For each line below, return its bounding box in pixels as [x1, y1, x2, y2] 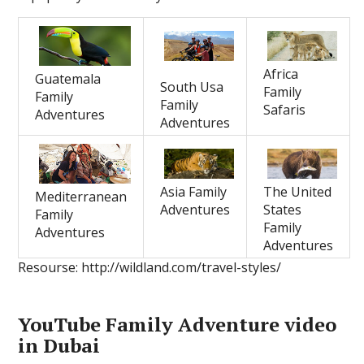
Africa [263, 65, 299, 84]
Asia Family [160, 183, 227, 201]
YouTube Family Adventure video [18, 311, 337, 337]
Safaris [263, 101, 306, 119]
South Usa [160, 78, 224, 97]
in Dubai [18, 332, 101, 358]
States [263, 201, 302, 219]
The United [263, 183, 332, 201]
